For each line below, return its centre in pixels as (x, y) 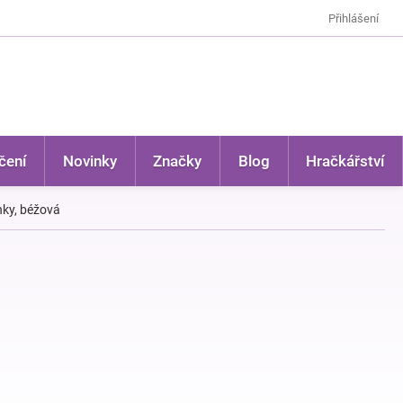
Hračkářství (345, 161)
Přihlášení (354, 18)
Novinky (90, 161)
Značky (178, 161)
